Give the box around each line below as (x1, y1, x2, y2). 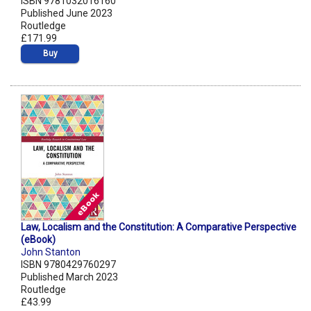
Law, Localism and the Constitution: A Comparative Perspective (21, 221, 296, 233)
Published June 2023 (21, 8, 112, 19)
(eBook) (21, 234, 56, 246)
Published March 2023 (21, 271, 118, 283)
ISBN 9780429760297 (21, 259, 116, 271)
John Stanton (21, 246, 81, 258)
